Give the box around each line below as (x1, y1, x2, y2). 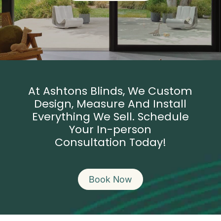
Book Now (89, 174, 132, 184)
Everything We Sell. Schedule (32, 109, 189, 125)
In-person (97, 122, 152, 138)
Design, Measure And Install (34, 96, 187, 112)
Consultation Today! (54, 135, 166, 150)
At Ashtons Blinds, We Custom (28, 83, 193, 99)
